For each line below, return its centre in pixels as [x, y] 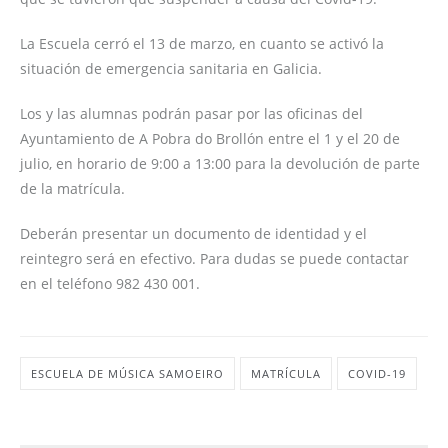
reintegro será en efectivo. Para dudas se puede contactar [214, 258]
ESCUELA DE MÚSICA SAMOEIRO [127, 373]
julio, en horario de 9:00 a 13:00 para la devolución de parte [220, 163]
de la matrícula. [74, 188]
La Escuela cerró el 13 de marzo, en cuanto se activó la [202, 43]
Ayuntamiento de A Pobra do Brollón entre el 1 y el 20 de [210, 138]
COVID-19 [377, 373]
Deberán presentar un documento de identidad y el [193, 233]
